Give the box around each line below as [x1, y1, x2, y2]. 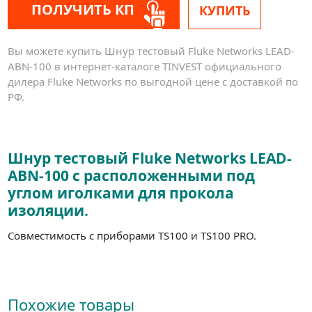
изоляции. [8, 200, 93, 220]
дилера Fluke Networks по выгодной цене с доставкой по [8, 74, 299, 88]
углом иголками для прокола [8, 182, 235, 203]
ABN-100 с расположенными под [8, 165, 256, 185]
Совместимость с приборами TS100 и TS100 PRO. [8, 228, 257, 242]
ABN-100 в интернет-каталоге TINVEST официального [8, 58, 282, 73]
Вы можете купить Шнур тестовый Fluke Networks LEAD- [8, 43, 295, 58]
